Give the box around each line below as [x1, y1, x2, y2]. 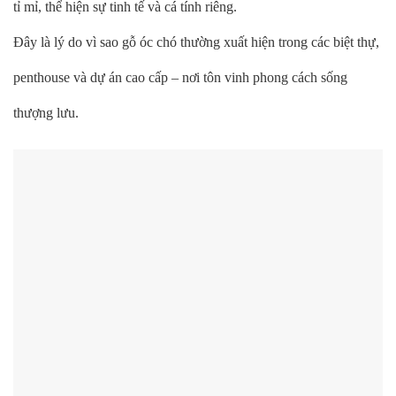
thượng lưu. [13, 105, 79, 121]
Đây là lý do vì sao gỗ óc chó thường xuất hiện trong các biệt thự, [13, 34, 379, 50]
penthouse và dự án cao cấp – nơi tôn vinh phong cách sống [13, 70, 347, 86]
